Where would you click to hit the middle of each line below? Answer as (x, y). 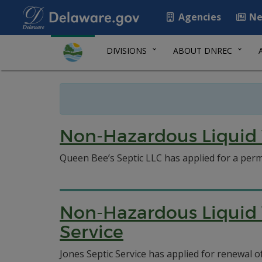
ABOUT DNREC (203, 51)
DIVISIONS (127, 51)
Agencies (199, 17)
